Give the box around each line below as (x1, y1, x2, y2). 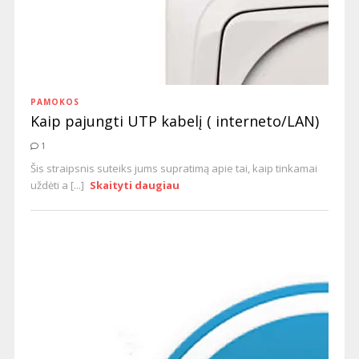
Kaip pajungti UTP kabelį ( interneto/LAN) (30, 111, 319, 131)
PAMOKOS (30, 96, 79, 107)
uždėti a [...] (30, 178, 87, 192)
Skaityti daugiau (90, 178, 180, 192)
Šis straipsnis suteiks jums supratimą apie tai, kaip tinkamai (30, 161, 317, 175)
